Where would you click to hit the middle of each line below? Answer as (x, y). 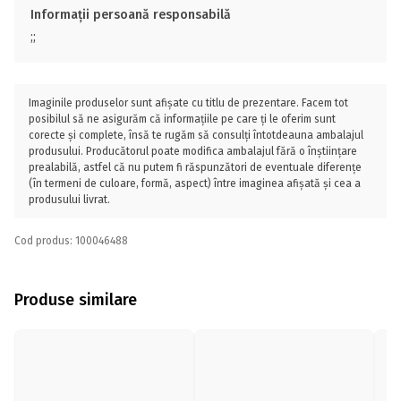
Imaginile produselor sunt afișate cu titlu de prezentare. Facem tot (188, 103)
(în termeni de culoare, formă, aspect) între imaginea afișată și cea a (195, 183)
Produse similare (76, 299)
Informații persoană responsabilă (131, 15)
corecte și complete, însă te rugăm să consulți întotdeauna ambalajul (196, 135)
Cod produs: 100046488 (71, 241)
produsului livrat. (69, 200)
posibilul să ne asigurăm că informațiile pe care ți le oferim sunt (182, 119)
